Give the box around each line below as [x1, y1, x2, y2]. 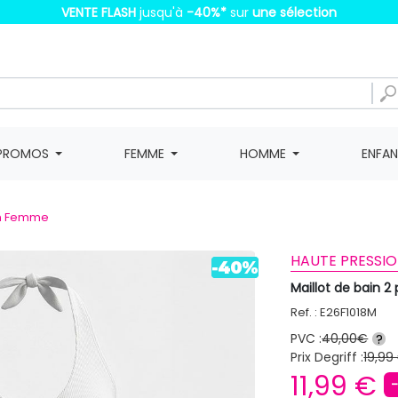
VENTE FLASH [61, 4, 136, 21]
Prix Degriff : [291, 348, 364, 366]
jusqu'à [136, 4, 183, 21]
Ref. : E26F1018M [291, 304, 378, 321]
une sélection [249, 4, 337, 21]
